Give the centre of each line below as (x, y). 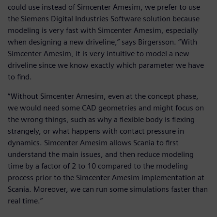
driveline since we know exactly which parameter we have (106, 65)
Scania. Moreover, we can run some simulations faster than (108, 189)
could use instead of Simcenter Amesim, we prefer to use (104, 7)
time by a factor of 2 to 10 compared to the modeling (98, 166)
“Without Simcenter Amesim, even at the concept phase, (103, 96)
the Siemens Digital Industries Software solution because (104, 18)
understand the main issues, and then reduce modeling (101, 154)
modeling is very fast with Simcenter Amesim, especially (103, 30)
